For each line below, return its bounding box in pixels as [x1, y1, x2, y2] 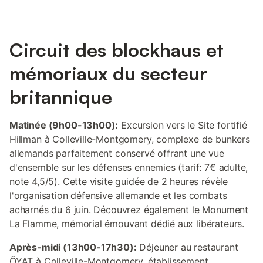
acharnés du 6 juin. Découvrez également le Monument [9, 204, 249, 215]
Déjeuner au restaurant [136, 241, 238, 253]
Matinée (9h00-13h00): [9, 119, 119, 131]
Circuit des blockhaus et [9, 38, 224, 62]
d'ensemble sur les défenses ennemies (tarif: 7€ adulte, [9, 161, 248, 173]
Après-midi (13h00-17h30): [9, 241, 137, 253]
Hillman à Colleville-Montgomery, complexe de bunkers [9, 133, 250, 145]
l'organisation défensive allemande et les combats [9, 190, 227, 201]
